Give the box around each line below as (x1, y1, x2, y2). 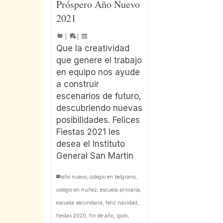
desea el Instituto (56, 139, 125, 149)
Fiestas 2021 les (56, 127, 120, 137)
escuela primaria (100, 187, 140, 193)
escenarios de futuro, (56, 91, 141, 102)
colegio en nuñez (56, 187, 97, 193)
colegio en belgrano (90, 174, 135, 180)
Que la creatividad (56, 43, 129, 54)
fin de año (89, 213, 113, 219)
